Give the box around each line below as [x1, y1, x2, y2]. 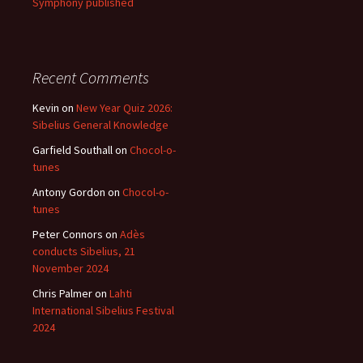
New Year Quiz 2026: [76, 100, 173, 115]
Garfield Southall [32, 143, 113, 157]
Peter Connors [32, 227, 103, 241]
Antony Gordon [32, 185, 105, 199]
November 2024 [32, 261, 109, 275]
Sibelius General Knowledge [32, 117, 169, 132]
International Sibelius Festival [32, 303, 174, 318]
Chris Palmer [32, 286, 92, 301]
